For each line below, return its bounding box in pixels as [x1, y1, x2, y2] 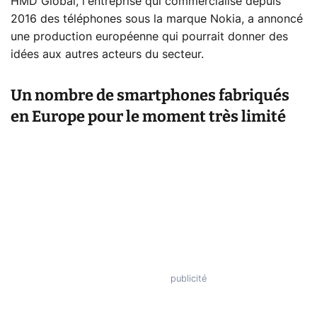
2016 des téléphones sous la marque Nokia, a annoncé [11, 13, 303, 25]
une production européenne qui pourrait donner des [11, 31, 288, 43]
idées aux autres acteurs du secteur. [11, 49, 204, 61]
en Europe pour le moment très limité [11, 107, 286, 127]
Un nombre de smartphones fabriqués [11, 86, 289, 105]
